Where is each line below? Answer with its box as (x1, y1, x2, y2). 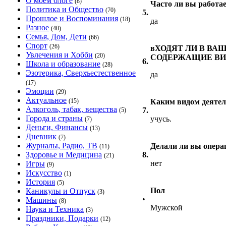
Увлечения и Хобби (26, 50, 93, 59)
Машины (26, 196, 57, 204)
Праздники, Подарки (26, 214, 98, 222)
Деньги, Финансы (26, 123, 88, 132)
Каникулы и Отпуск (26, 187, 95, 195)
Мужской (150, 203, 183, 212)
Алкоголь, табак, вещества (26, 105, 117, 114)
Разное (26, 23, 49, 32)
